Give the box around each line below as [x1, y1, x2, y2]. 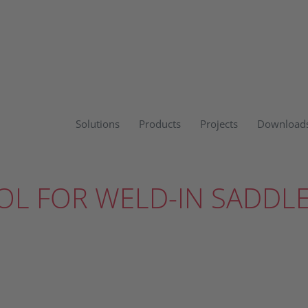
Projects [200, 117, 238, 131]
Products [139, 117, 181, 131]
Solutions [76, 117, 120, 131]
